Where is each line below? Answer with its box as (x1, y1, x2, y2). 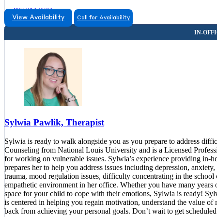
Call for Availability (77, 15, 130, 21)
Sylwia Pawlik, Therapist (4, 117, 104, 128)
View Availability (12, 15, 64, 21)
